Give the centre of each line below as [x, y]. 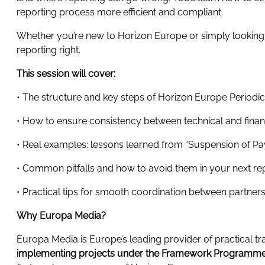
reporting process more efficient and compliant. [121, 12]
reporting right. [50, 50]
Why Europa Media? [65, 216]
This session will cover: [67, 74]
